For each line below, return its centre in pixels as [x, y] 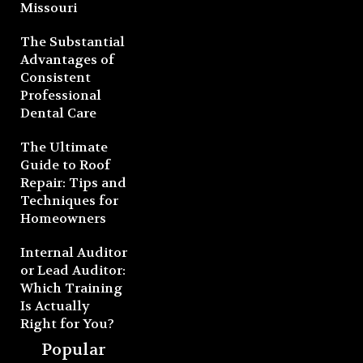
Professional [61, 95]
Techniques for [69, 200]
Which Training [71, 288]
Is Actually [55, 305]
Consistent [56, 77]
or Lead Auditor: [73, 270]
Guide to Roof [65, 164]
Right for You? [67, 323]
